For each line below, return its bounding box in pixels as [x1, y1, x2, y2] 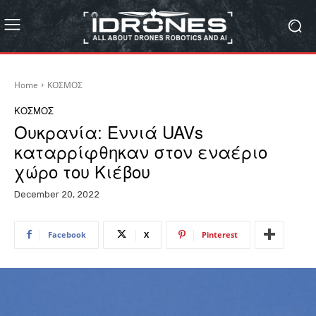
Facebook [48, 229, 86, 240]
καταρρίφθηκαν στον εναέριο [14, 138, 267, 164]
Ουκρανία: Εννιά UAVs [14, 119, 203, 144]
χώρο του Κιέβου [14, 158, 150, 183]
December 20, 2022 [14, 188, 99, 200]
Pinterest [202, 229, 238, 240]
